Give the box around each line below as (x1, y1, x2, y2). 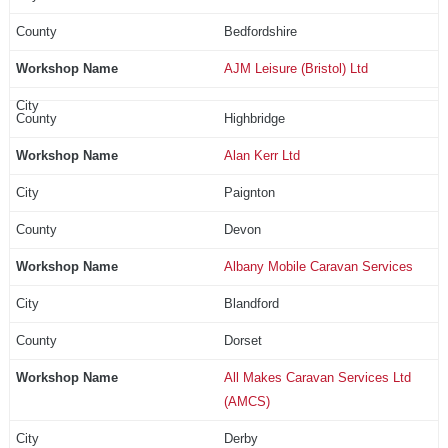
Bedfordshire (223, 23, 297, 39)
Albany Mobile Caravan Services (223, 258, 413, 274)
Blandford (223, 295, 279, 311)
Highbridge (223, 110, 285, 126)
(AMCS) (223, 393, 270, 409)
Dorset (223, 332, 262, 348)
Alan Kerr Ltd (223, 147, 300, 163)
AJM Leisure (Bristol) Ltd (223, 60, 368, 76)
